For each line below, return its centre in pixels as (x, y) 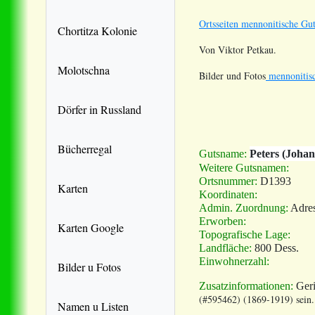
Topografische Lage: (245, 234)
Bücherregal (85, 148)
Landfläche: (225, 247)
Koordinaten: (228, 194)
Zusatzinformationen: (246, 285)
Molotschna (84, 70)
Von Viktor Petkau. (238, 49)
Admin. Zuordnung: (245, 207)
